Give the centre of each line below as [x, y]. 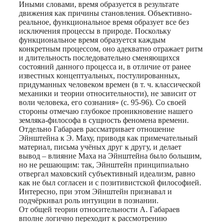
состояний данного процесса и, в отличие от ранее [105, 66]
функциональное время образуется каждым [92, 40]
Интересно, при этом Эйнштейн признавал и [95, 191]
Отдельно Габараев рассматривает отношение [97, 129]
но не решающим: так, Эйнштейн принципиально [104, 165]
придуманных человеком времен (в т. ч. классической [110, 84]
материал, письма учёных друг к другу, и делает [100, 147]
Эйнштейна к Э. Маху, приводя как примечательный [108, 138]
